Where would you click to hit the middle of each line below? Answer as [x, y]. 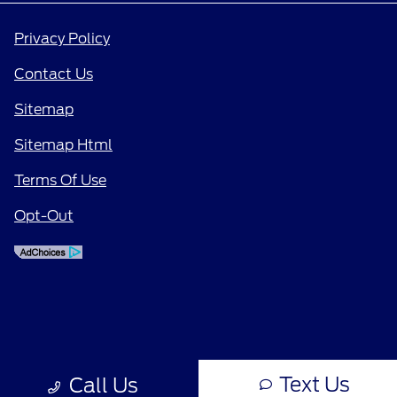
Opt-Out [44, 215]
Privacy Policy [62, 38]
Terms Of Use [60, 180]
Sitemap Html [63, 144]
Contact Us [54, 74]
